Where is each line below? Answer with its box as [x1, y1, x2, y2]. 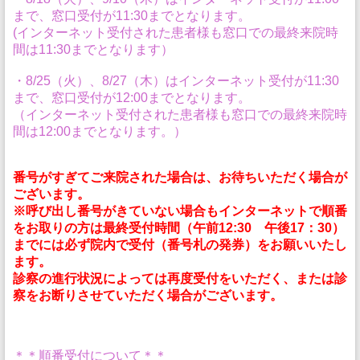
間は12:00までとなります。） [13, 125, 186, 138]
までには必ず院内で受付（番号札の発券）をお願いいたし [13, 238, 347, 252]
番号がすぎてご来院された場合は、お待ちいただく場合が [13, 170, 347, 184]
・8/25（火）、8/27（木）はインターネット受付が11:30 [13, 74, 339, 88]
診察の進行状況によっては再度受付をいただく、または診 [13, 272, 347, 285]
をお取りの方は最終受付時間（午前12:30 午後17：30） [13, 221, 345, 235]
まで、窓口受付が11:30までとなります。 [13, 9, 251, 22]
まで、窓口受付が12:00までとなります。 [13, 91, 251, 104]
